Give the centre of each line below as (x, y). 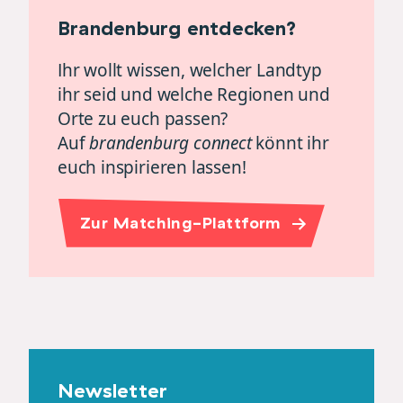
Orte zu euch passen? (143, 118)
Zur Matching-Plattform (181, 222)
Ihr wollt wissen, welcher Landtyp (190, 70)
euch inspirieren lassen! (152, 167)
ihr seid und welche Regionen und (194, 94)
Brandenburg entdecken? (177, 27)
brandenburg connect (173, 143)
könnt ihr (292, 143)
